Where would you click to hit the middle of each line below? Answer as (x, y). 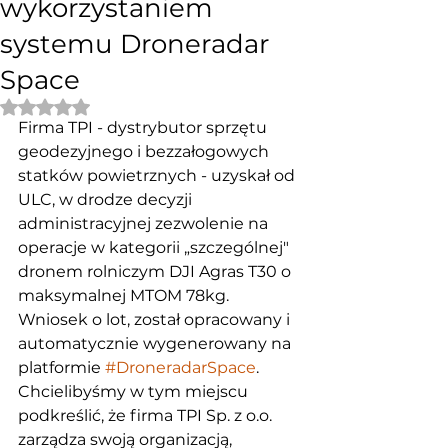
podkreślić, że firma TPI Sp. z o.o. (147, 415)
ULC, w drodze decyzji (107, 199)
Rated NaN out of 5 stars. (131, 105)
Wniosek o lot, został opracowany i (156, 319)
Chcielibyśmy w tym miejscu (135, 391)
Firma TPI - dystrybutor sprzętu (144, 127)
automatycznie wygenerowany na (156, 343)
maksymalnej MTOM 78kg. (125, 295)
